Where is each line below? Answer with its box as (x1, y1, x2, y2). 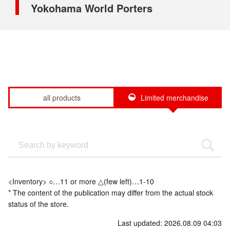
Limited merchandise (141, 92, 208, 103)
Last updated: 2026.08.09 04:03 (118, 217, 222, 228)
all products (43, 92, 81, 103)
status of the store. (8, 198, 69, 209)
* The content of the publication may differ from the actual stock (8, 187, 213, 198)
